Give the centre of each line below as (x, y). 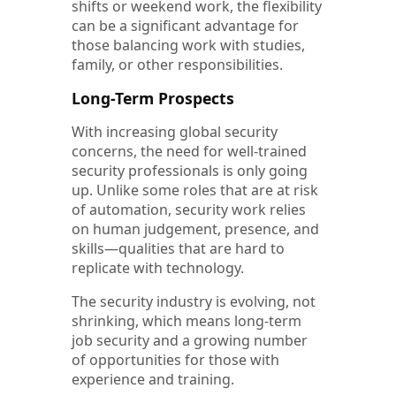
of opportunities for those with (175, 359)
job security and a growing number (190, 340)
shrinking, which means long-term (187, 320)
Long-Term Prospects (153, 98)
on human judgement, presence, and (195, 228)
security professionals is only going (190, 170)
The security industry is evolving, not (194, 301)
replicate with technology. (158, 267)
